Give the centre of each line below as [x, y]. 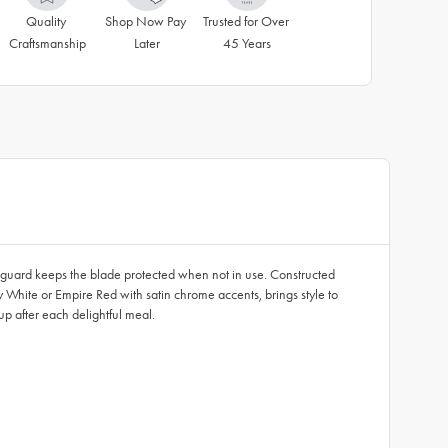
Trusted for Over [245, 21]
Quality [45, 21]
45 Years [247, 43]
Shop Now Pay [145, 21]
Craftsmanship [47, 43]
